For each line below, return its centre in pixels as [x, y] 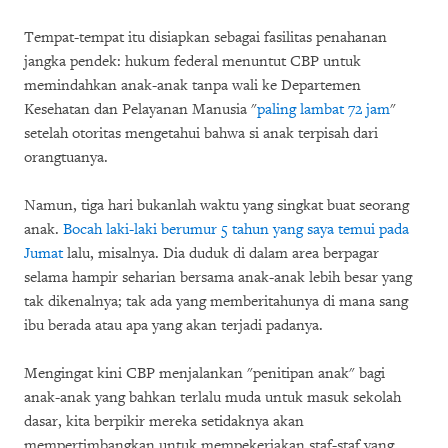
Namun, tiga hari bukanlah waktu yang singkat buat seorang [216, 205]
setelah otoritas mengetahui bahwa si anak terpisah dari [201, 133]
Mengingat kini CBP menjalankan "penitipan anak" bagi [204, 373]
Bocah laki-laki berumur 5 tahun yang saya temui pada [236, 229]
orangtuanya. [66, 157]
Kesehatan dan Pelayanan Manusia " [140, 109]
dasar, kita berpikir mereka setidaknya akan [164, 421]
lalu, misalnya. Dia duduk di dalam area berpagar [221, 253]
